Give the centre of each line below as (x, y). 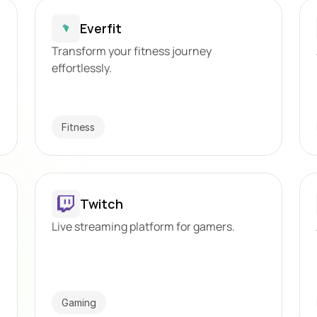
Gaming (79, 302)
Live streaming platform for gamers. (143, 226)
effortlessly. (81, 68)
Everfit (100, 28)
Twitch (101, 203)
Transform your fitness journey (131, 51)
